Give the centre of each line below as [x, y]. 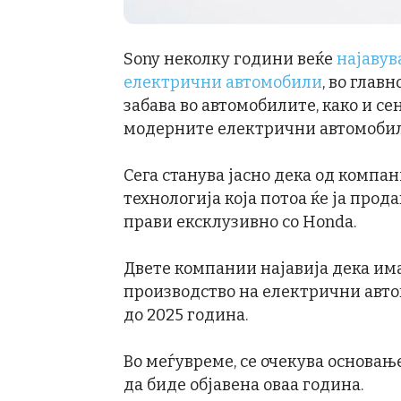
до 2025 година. [186, 315]
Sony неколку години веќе [230, 59]
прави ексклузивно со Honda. [240, 222]
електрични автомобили [223, 82]
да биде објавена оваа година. [243, 385]
